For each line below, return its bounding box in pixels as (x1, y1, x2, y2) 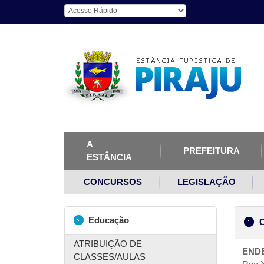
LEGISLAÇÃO (177, 177, 236, 187)
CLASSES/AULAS (74, 252, 146, 262)
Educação (86, 215, 129, 225)
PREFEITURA (183, 146, 240, 156)
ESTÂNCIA (86, 152, 132, 162)
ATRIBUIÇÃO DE (74, 239, 142, 249)
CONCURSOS (84, 177, 142, 187)
